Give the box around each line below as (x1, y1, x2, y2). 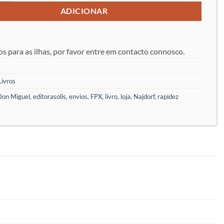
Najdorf (133, 92, 154, 101)
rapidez (157, 92, 178, 101)
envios (69, 92, 87, 101)
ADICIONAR (60, 6, 108, 15)
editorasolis (33, 92, 66, 101)
